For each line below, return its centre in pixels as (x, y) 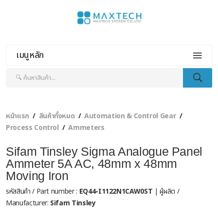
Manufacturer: (27, 203)
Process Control (32, 128)
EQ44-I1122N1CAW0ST (116, 192)
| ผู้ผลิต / (166, 192)
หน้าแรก (18, 116)
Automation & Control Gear (130, 116)
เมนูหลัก (30, 55)
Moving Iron (37, 176)
